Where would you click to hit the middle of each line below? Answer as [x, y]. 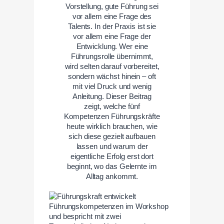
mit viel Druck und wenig [112, 86]
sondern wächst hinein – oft [112, 76]
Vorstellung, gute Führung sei [112, 6]
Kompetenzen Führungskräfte [112, 116]
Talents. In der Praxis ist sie [112, 26]
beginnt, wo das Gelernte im [112, 166]
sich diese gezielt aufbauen [112, 136]
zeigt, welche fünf [112, 106]
